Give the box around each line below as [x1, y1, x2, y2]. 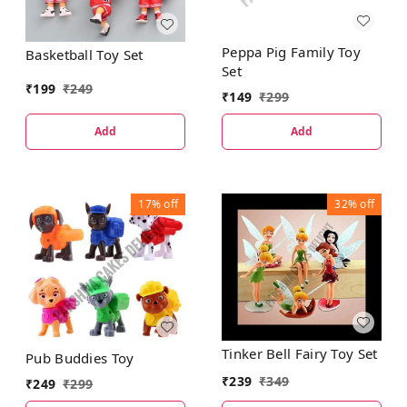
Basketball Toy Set [25, 45, 144, 65]
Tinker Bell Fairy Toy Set [222, 343, 378, 362]
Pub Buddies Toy [25, 348, 134, 367]
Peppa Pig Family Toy [222, 42, 361, 61]
